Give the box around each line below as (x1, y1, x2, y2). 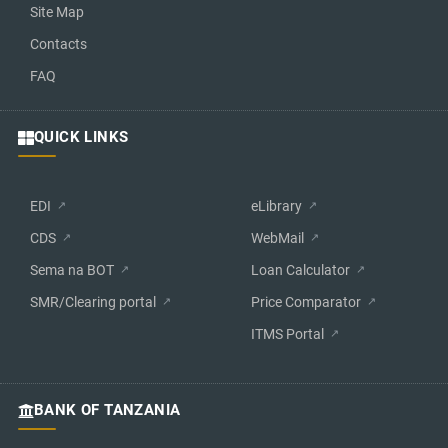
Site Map (30, 4, 84, 21)
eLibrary (251, 198, 302, 215)
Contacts (30, 36, 87, 53)
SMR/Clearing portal (30, 294, 156, 311)
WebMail (251, 230, 304, 247)
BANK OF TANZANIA (34, 401, 181, 420)
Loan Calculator (251, 262, 350, 279)
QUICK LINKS (34, 128, 129, 147)
